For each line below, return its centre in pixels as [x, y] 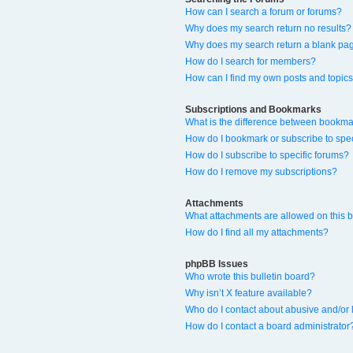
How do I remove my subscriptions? [261, 171]
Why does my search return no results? [268, 28]
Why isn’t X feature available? [249, 294]
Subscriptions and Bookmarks [253, 109]
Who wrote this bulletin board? [250, 277]
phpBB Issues [217, 264]
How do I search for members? [251, 61]
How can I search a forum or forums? [264, 11]
